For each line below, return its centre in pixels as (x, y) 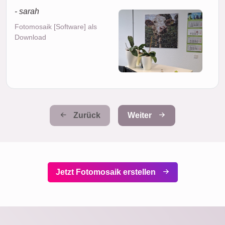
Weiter (141, 115)
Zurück (86, 115)
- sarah (27, 11)
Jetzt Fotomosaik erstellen (106, 172)
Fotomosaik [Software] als (56, 26)
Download (30, 37)
